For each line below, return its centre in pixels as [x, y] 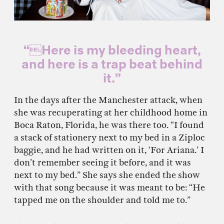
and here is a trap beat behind [112, 61]
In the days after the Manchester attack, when [108, 100]
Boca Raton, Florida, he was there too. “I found [109, 125]
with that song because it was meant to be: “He [109, 188]
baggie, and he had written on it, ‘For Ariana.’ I [109, 150]
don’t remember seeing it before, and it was [102, 163]
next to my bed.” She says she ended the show [107, 175]
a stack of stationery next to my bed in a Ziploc [109, 138]
